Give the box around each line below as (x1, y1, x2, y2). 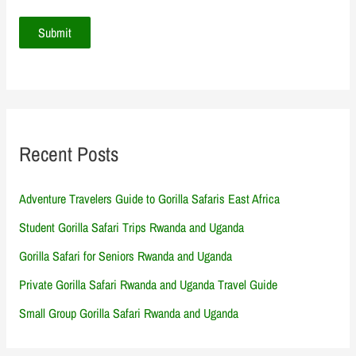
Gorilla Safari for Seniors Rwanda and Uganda (19, 246, 233, 265)
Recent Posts (19, 140, 119, 168)
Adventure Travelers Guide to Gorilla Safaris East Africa (19, 189, 281, 207)
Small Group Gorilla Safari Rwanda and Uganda (19, 304, 239, 322)
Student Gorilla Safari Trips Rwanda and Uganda (19, 218, 245, 236)
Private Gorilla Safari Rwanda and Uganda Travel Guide (19, 275, 278, 293)
